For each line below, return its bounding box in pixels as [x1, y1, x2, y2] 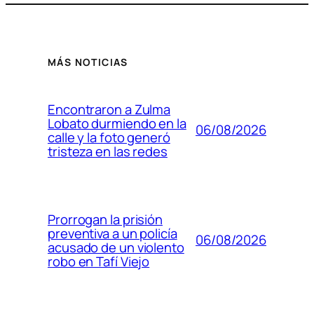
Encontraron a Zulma [48, 100, 171, 118]
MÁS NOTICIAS [48, 55, 128, 69]
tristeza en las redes [48, 142, 168, 161]
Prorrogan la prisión [48, 210, 163, 228]
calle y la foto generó [48, 128, 170, 146]
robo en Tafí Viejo [48, 252, 150, 271]
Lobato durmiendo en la [48, 114, 186, 132]
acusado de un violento [48, 238, 184, 257]
